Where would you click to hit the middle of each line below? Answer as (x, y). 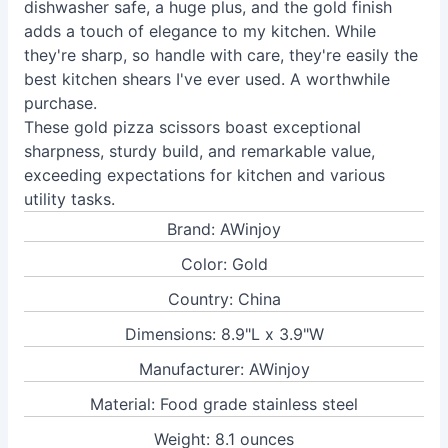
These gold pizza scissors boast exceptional (192, 127)
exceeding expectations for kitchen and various (204, 175)
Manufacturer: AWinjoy (224, 369)
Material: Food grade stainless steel (224, 404)
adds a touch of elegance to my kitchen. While (200, 31)
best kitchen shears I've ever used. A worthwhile (207, 79)
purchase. (60, 103)
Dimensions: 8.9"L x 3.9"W (224, 334)
